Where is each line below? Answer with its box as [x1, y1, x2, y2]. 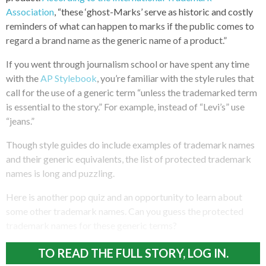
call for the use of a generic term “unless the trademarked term [6, 86, 257, 98]
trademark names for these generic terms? [6, 219, 177, 231]
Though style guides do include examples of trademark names [6, 138, 255, 150]
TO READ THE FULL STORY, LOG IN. [37, 245, 229, 260]
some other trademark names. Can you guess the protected [6, 205, 243, 217]
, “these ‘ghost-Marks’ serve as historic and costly [54, 5, 253, 17]
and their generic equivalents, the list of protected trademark [6, 153, 251, 164]
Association [6, 5, 54, 17]
